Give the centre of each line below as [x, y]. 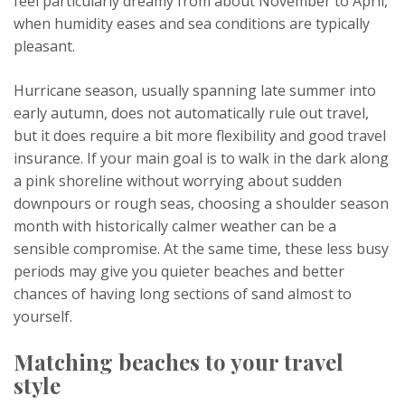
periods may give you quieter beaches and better [179, 272]
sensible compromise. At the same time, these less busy [201, 249]
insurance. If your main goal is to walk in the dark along [201, 159]
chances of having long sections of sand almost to [183, 294]
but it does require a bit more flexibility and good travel [200, 136]
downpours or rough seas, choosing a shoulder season [201, 204]
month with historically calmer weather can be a [175, 226]
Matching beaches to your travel [179, 362]
